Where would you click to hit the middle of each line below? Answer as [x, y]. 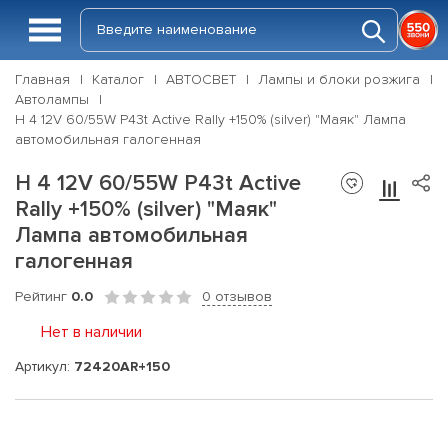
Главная [42, 79]
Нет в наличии [91, 332]
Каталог [118, 79]
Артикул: [44, 366]
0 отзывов [237, 296]
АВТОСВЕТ [201, 79]
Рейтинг [43, 296]
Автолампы [52, 99]
